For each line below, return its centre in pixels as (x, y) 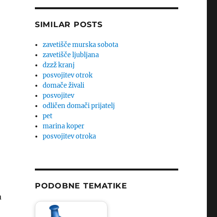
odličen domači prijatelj (79, 106)
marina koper (64, 126)
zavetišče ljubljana (71, 55)
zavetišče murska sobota (81, 45)
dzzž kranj (59, 65)
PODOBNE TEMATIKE (81, 186)
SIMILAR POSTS (69, 24)
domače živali (64, 85)
